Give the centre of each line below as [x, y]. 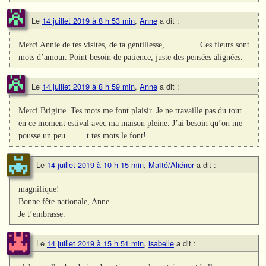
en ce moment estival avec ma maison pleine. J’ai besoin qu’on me [131, 123]
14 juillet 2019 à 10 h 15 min [95, 164]
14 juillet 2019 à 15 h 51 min [95, 243]
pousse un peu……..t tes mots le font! [83, 135]
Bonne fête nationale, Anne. [65, 201]
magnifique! [39, 189]
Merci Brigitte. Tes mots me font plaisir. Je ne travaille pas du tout [130, 110]
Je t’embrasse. [42, 213]
